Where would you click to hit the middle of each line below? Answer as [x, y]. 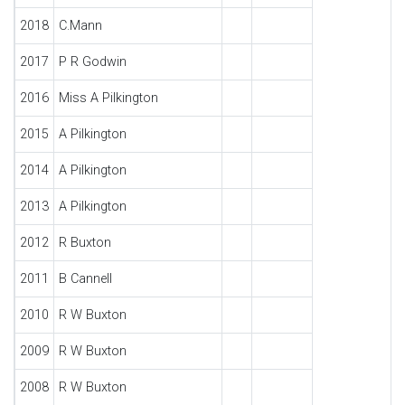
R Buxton [85, 243]
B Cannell [85, 279]
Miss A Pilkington [108, 98]
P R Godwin [92, 62]
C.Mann [80, 26]
